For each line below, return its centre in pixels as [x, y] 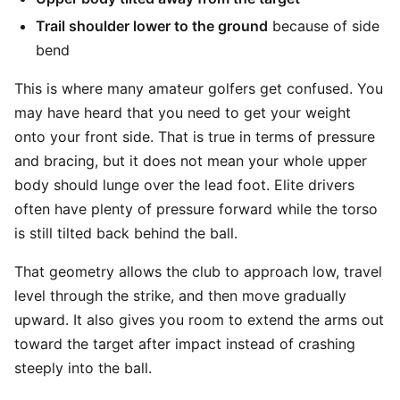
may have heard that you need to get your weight [183, 112]
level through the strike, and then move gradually [180, 296]
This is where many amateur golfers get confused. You [199, 88]
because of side [324, 26]
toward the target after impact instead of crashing [185, 344]
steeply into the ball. [83, 368]
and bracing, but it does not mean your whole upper [191, 161]
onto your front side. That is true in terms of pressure [195, 137]
